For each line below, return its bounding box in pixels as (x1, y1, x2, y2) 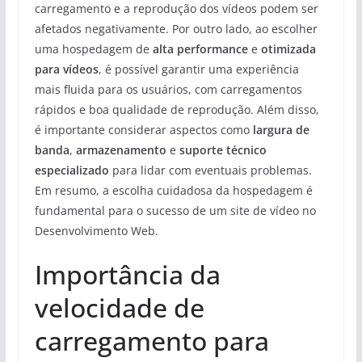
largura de (252, 121, 309, 137)
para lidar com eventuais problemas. (108, 162, 312, 178)
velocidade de (34, 289, 204, 325)
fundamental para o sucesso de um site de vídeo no (34, 202, 316, 218)
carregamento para (34, 322, 269, 358)
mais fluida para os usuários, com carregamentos (34, 81, 302, 97)
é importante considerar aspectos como (34, 121, 253, 137)
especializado (34, 162, 109, 178)
